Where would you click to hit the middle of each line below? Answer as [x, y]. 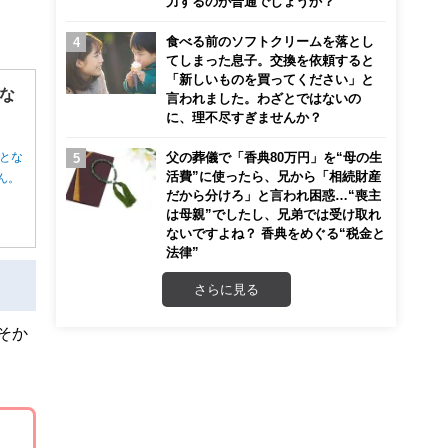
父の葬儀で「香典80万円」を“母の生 [274, 157]
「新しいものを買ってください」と [270, 79]
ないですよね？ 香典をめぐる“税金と [275, 233]
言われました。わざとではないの [263, 98]
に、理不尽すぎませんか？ [244, 117]
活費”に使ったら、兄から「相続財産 [273, 176]
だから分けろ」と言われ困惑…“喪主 [273, 195]
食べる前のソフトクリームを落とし [270, 41]
